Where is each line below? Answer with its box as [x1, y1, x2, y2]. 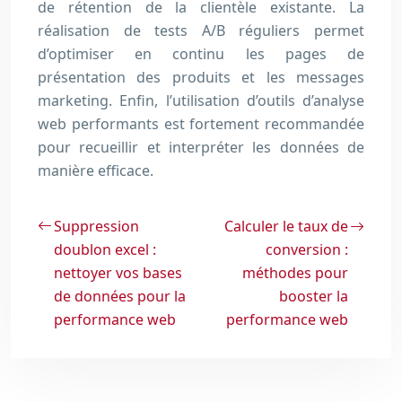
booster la [279, 286, 348, 307]
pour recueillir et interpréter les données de [38, 137, 364, 158]
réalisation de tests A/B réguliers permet [38, 21, 364, 41]
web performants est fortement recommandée [38, 114, 364, 135]
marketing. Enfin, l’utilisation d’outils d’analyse [38, 91, 364, 111]
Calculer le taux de [224, 216, 348, 237]
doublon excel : [54, 240, 156, 260]
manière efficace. [38, 161, 153, 181]
